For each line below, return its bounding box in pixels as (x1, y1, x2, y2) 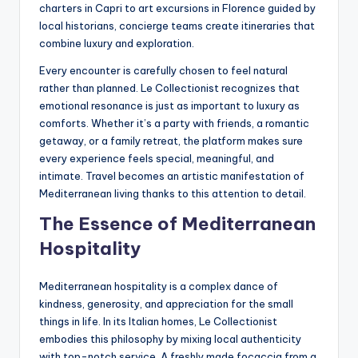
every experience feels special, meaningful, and (39, 151, 274, 165)
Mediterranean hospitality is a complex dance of (39, 279, 278, 292)
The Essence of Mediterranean (39, 212, 316, 235)
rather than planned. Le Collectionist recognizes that (39, 81, 300, 94)
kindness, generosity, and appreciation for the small (39, 296, 293, 310)
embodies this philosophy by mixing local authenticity (39, 332, 301, 345)
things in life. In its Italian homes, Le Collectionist (39, 314, 277, 328)
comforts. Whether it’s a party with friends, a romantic (39, 116, 309, 129)
